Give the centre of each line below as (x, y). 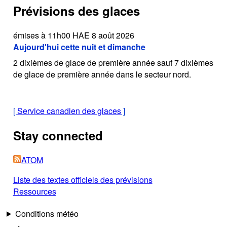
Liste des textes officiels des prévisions (83, 179)
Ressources (34, 191)
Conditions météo (47, 213)
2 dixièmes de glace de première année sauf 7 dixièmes (113, 62)
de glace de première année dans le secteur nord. (102, 74)
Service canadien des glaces (69, 110)
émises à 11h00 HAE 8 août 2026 (73, 35)
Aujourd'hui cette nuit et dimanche (79, 47)
